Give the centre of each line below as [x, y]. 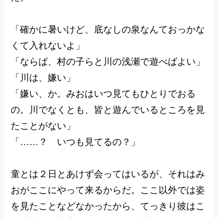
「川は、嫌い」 [43, 78]
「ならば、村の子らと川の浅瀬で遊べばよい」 [108, 62]
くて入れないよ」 [48, 46]
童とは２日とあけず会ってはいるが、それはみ [108, 174]
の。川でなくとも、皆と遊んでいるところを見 [108, 110]
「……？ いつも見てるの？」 [76, 142]
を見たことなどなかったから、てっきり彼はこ [108, 206]
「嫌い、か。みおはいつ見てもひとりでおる [103, 94]
